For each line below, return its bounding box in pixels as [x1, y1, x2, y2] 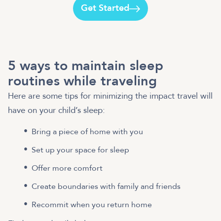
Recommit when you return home [32, 199, 152, 210]
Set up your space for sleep [32, 144, 129, 155]
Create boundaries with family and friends [32, 181, 181, 192]
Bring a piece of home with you [32, 126, 143, 137]
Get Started [81, 2, 130, 15]
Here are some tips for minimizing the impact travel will [8, 90, 213, 102]
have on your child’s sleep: [8, 104, 105, 116]
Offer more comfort [32, 162, 103, 174]
